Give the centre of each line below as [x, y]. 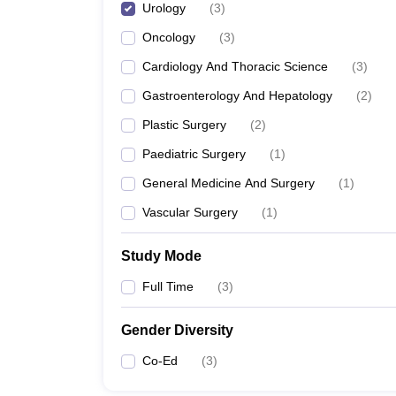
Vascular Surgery [190, 212]
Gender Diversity [177, 330]
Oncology [169, 37]
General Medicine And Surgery [228, 183]
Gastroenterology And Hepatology [237, 95]
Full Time [168, 286]
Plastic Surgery [184, 125]
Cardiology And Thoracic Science [235, 66]
